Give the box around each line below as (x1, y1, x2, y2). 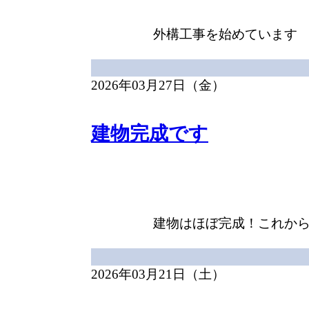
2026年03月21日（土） (91, 267, 225, 281)
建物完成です (91, 123, 208, 145)
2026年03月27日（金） (91, 78, 225, 92)
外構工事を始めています (153, 27, 297, 41)
